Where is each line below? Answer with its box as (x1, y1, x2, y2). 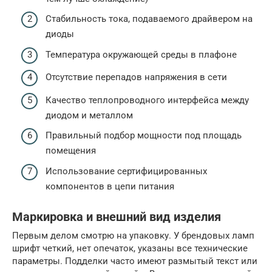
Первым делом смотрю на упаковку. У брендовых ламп (12, 229, 254, 241)
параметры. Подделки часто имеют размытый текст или (12, 255, 257, 267)
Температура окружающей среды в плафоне (46, 49, 237, 60)
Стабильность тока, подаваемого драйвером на (46, 13, 253, 25)
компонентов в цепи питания (46, 180, 174, 192)
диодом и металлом (46, 109, 133, 121)
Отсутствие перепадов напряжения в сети (46, 72, 227, 83)
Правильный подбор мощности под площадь (46, 130, 242, 141)
